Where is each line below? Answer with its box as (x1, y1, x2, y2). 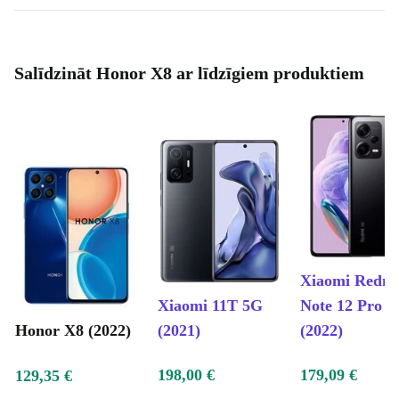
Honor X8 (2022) (15, 322, 131, 340)
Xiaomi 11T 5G (158, 297, 263, 315)
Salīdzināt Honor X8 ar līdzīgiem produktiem (14, 63, 364, 84)
